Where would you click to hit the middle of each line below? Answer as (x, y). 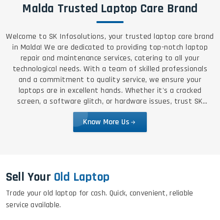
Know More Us (106, 122)
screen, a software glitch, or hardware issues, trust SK (110, 102)
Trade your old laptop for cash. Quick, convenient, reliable (100, 193)
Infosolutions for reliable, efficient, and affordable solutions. (110, 112)
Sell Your (30, 178)
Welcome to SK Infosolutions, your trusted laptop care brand (110, 37)
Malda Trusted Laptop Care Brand (110, 9)
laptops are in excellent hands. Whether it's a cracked (43, 91)
